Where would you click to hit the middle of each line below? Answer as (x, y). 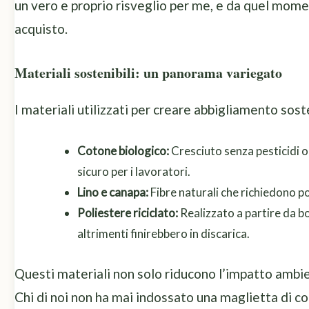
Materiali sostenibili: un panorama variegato (148, 72)
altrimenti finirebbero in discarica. (163, 234)
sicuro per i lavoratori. (134, 172)
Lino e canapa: (113, 192)
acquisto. (41, 29)
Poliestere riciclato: (128, 213)
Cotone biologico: (123, 151)
